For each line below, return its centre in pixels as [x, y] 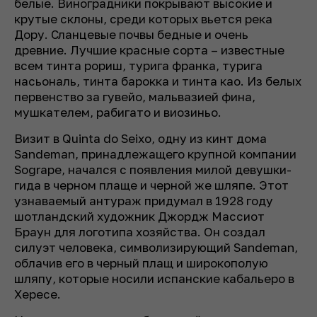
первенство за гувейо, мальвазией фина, [135, 96]
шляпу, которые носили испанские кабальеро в [154, 278]
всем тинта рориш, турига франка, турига [138, 65]
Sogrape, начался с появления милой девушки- [153, 169]
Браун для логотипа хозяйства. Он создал [140, 231]
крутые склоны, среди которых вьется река [143, 18]
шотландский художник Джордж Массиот [139, 216]
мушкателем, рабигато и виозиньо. [118, 112]
